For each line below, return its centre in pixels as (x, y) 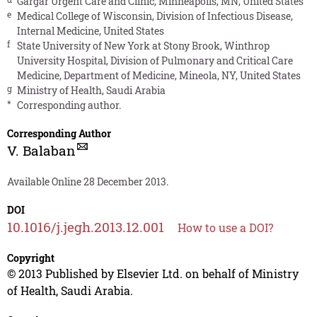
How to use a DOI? (225, 227)
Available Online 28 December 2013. (87, 181)
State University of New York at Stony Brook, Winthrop (143, 45)
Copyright (30, 258)
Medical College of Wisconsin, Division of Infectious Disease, (155, 16)
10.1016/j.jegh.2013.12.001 (85, 226)
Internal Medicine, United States (90, 30)
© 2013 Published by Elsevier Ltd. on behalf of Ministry (152, 273)
